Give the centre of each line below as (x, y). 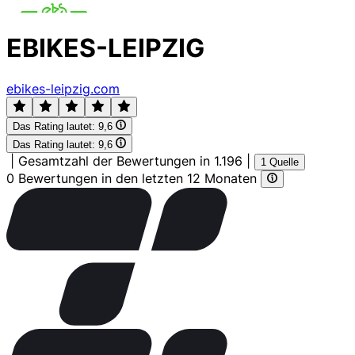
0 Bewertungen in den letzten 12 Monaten (134, 178)
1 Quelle (280, 162)
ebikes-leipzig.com (63, 88)
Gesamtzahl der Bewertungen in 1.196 (130, 160)
